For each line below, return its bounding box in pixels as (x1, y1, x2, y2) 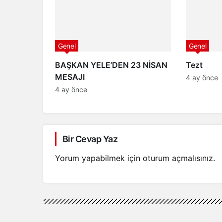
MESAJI (55, 71, 85, 82)
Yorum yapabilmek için (55, 153, 143, 163)
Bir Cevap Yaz (62, 133, 117, 144)
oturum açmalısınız (143, 153, 213, 163)
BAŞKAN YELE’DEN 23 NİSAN (55, 59, 167, 70)
